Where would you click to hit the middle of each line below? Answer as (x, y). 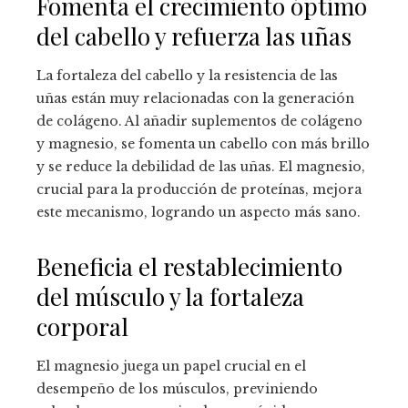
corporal (82, 327)
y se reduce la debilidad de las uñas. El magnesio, (201, 167)
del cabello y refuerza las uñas (194, 36)
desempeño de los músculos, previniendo (177, 389)
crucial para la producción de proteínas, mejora (199, 190)
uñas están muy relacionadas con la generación (195, 99)
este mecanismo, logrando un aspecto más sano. (199, 213)
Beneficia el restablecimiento (189, 267)
